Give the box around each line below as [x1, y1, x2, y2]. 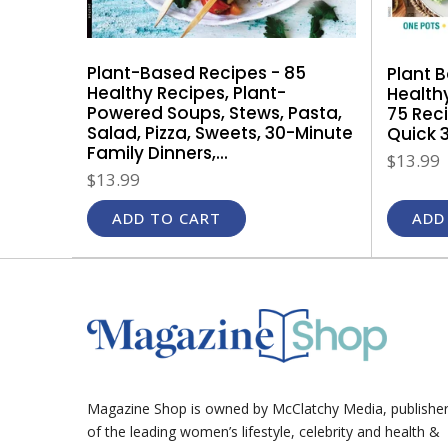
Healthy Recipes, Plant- [87, 81, 286, 106]
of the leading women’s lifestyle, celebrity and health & [87, 421, 440, 441]
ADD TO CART [112, 207, 221, 228]
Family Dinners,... [87, 141, 228, 166]
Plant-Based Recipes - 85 [87, 61, 306, 86]
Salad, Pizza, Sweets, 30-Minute [87, 121, 353, 146]
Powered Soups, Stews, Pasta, [87, 101, 342, 126]
